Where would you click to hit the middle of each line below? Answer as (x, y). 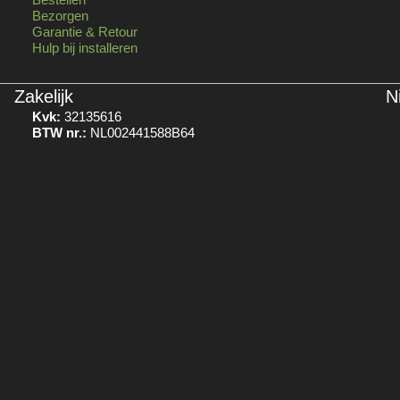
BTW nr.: (59, 133)
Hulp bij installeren (84, 48)
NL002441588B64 (140, 133)
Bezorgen (60, 16)
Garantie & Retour (84, 32)
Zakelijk (43, 97)
